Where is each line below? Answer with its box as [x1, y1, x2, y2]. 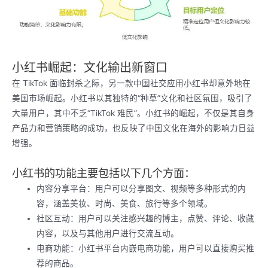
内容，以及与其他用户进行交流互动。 [36, 229, 179, 239]
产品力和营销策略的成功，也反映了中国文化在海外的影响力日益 [12, 123, 255, 133]
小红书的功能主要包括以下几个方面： [12, 166, 195, 180]
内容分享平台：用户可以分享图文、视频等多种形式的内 [36, 184, 246, 194]
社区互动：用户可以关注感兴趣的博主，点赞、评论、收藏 [36, 214, 255, 224]
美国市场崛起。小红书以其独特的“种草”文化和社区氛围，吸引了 [12, 93, 252, 103]
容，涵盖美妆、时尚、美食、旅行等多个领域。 [36, 199, 213, 209]
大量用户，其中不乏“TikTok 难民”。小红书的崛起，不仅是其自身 [12, 108, 254, 118]
